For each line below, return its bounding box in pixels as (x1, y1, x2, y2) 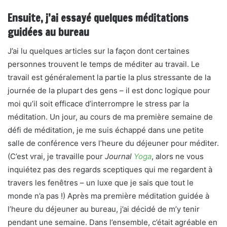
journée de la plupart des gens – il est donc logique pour (8, 86, 210, 95)
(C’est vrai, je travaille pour (8, 152, 105, 161)
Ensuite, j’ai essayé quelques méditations (8, 11, 188, 25)
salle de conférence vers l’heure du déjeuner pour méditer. (8, 138, 219, 148)
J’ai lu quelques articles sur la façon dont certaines (8, 46, 190, 56)
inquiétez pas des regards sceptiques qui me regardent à (8, 165, 212, 174)
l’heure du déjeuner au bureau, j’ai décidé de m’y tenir (8, 204, 200, 214)
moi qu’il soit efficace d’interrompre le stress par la (8, 99, 189, 108)
